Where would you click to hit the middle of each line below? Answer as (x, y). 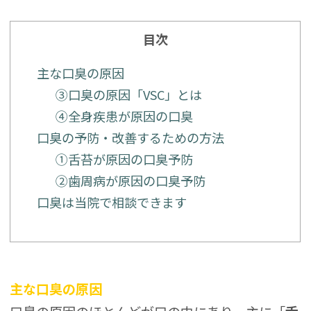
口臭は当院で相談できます (111, 202)
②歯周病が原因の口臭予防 (130, 181)
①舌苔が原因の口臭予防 (124, 159)
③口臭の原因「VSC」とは (128, 95)
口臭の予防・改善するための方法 (130, 138)
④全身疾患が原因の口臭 (124, 116)
